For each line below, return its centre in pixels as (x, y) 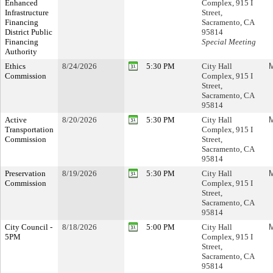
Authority (21, 51)
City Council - (29, 227)
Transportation (29, 129)
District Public (29, 32)
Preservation (25, 173)
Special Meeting (229, 42)
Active (16, 120)
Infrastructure (27, 12)
